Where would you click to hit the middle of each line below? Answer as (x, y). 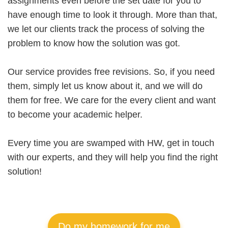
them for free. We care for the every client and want (112, 100)
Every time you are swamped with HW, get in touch (111, 143)
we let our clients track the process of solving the (106, 29)
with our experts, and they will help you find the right (113, 157)
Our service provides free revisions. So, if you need (111, 72)
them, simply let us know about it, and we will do (105, 86)
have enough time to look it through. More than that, (112, 15)
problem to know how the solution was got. (94, 43)
